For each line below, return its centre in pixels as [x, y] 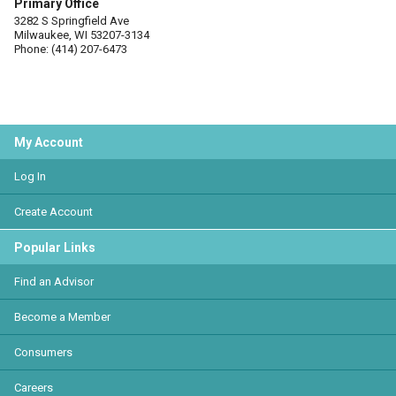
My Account [49, 142]
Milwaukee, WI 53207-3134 [82, 35]
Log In [30, 176]
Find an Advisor [54, 282]
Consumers [43, 352]
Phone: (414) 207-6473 [71, 49]
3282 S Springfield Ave [72, 21]
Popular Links [55, 247]
